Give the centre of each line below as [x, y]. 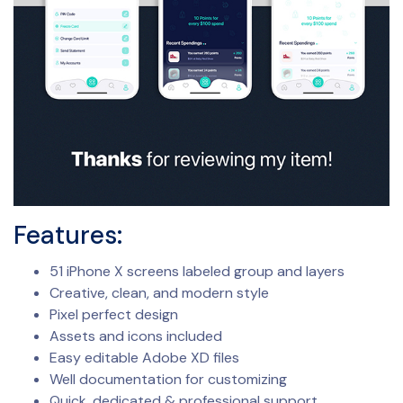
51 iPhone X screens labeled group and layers [197, 271]
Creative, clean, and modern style [159, 292]
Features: [68, 235]
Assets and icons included [136, 336]
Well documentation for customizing [168, 379]
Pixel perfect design [114, 314]
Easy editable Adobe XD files [144, 357]
